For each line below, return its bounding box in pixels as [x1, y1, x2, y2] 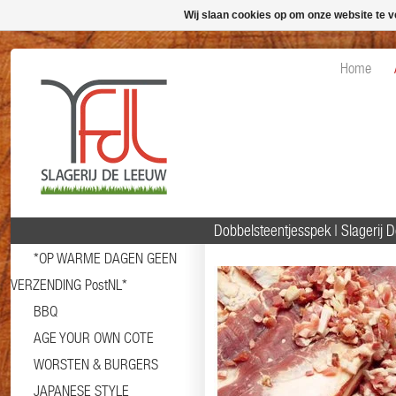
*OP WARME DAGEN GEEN [34, 249, 177, 267]
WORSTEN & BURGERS [34, 355, 158, 373]
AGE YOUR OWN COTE [34, 329, 154, 346]
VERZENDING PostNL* [11, 276, 127, 293]
